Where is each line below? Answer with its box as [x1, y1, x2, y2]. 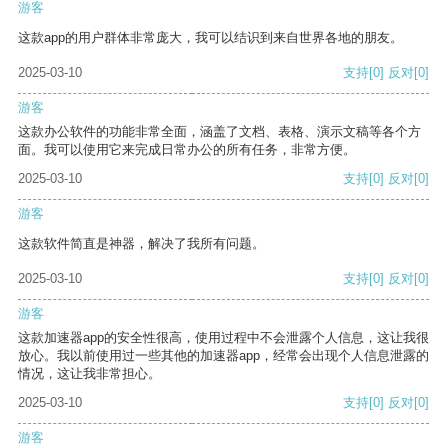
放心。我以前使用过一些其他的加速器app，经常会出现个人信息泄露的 [18, 348, 429, 364]
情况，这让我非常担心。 [18, 366, 161, 382]
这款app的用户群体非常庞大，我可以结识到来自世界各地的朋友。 [18, 30, 403, 46]
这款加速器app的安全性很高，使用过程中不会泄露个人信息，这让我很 [18, 330, 429, 346]
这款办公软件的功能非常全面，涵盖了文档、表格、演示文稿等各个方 [18, 124, 421, 140]
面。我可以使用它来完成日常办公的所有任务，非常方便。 [18, 142, 356, 158]
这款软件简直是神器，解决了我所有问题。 [18, 236, 265, 252]
